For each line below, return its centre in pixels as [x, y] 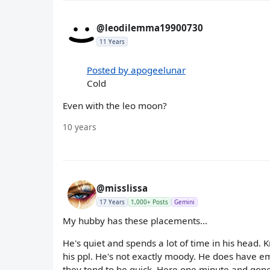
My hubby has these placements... [135, 220]
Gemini [184, 202]
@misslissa [122, 188]
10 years [80, 127]
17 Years [112, 202]
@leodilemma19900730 [150, 28]
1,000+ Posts [149, 202]
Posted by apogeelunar [136, 70]
